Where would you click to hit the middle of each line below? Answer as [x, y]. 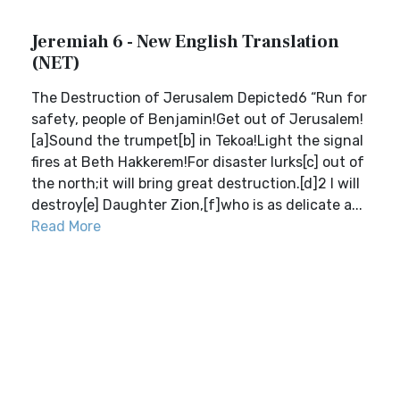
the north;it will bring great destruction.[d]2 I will [196, 183]
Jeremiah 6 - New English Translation [185, 42]
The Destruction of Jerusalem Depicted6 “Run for [199, 98]
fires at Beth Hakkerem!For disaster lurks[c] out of [198, 162]
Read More [66, 226]
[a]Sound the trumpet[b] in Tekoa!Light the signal [197, 141]
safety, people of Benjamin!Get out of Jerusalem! [197, 119]
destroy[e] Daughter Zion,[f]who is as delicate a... [197, 205]
